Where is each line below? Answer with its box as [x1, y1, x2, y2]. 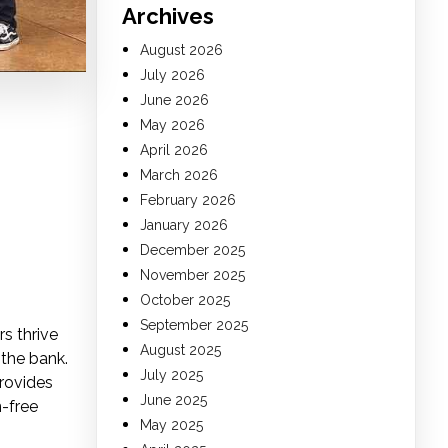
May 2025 [140, 417, 203, 434]
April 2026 [140, 142, 208, 159]
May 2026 [140, 117, 205, 134]
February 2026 [140, 192, 236, 209]
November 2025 [140, 267, 245, 284]
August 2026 [140, 42, 223, 59]
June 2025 [140, 392, 207, 409]
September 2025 [140, 317, 248, 334]
